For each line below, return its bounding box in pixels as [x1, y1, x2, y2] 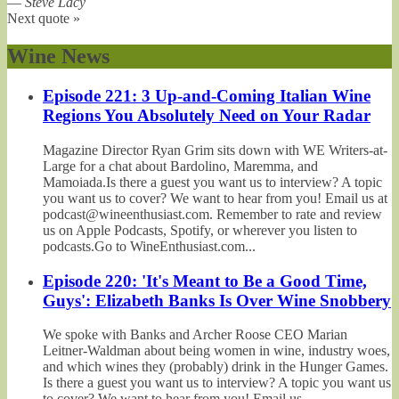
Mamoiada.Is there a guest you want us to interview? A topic [43, 174, 382, 190]
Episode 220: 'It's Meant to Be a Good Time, [43, 271, 367, 290]
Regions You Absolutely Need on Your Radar [43, 106, 370, 126]
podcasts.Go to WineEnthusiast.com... [43, 238, 256, 254]
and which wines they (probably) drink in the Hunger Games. [43, 359, 388, 375]
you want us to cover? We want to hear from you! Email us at [43, 190, 387, 206]
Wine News [7, 45, 110, 69]
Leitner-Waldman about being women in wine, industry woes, [43, 343, 390, 359]
